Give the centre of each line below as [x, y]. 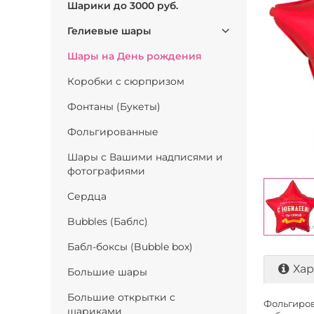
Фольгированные [113, 132]
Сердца [87, 196]
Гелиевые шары [109, 31]
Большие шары [107, 272]
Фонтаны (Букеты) [114, 107]
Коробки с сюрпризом [126, 81]
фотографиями [106, 171]
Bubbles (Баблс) [108, 221]
